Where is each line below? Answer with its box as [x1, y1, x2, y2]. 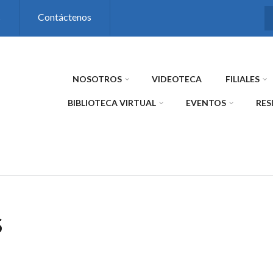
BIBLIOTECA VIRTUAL [68, 97, 156, 108]
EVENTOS [186, 97, 226, 108]
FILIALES [225, 74, 260, 84]
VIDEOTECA [152, 74, 202, 84]
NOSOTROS [73, 74, 122, 84]
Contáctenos [38, 11, 91, 23]
